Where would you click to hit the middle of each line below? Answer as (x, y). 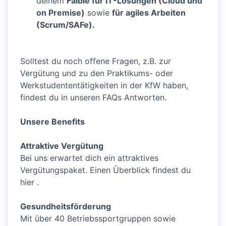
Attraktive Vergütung (62, 146)
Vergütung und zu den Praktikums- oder (97, 73)
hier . (30, 182)
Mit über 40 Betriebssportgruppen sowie (98, 219)
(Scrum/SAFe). (66, 25)
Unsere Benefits (52, 122)
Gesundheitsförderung (66, 207)
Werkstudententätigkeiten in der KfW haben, (104, 86)
